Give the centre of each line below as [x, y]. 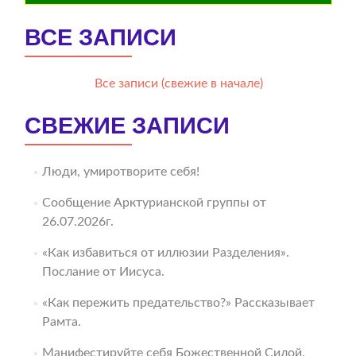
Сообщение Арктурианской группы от [154, 203]
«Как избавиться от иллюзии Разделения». [165, 253]
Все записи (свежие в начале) [178, 84]
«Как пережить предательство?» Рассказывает [178, 303]
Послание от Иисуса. [103, 272]
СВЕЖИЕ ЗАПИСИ [127, 126]
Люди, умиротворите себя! [120, 172]
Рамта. [61, 322]
